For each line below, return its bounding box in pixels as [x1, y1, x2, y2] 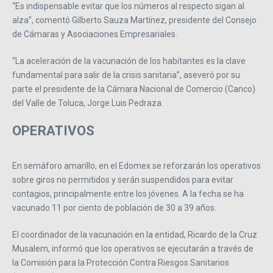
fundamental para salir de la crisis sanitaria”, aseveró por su [12, 69, 240, 80]
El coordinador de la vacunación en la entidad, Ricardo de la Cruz [12, 229, 257, 239]
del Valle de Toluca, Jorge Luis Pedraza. [12, 97, 163, 108]
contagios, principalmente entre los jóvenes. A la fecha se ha [12, 188, 244, 199]
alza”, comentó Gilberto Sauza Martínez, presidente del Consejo [12, 15, 257, 25]
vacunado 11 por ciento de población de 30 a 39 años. [12, 202, 216, 213]
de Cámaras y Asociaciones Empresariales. [12, 29, 177, 39]
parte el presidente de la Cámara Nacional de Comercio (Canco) [12, 83, 255, 94]
